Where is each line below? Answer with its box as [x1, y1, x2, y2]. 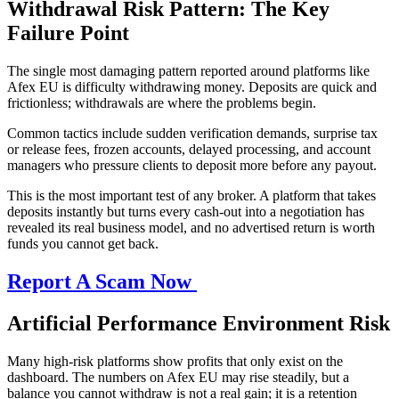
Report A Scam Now [7, 270, 197, 294]
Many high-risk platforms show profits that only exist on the [7, 354, 343, 370]
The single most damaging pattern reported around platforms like [7, 63, 370, 79]
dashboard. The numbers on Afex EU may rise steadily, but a [7, 370, 349, 386]
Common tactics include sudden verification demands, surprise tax [7, 126, 378, 142]
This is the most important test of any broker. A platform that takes [7, 188, 376, 204]
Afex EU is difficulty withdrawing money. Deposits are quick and [7, 79, 377, 95]
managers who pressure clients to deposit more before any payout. [7, 158, 377, 174]
